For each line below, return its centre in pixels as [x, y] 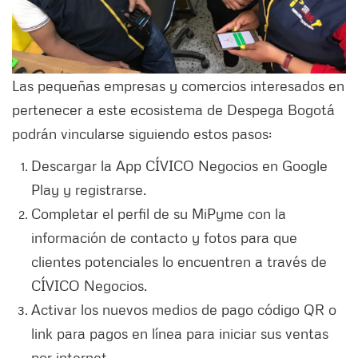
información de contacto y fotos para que [164, 237]
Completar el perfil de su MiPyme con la [159, 213]
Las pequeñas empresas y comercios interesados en [178, 85]
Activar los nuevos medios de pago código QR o [184, 309]
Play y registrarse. [89, 189]
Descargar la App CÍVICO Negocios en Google [179, 165]
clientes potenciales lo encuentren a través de [179, 261]
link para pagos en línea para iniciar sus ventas [180, 333]
